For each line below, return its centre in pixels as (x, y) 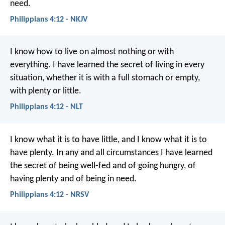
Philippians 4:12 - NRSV (49, 195)
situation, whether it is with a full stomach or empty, (105, 78)
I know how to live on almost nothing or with (92, 52)
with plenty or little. (46, 91)
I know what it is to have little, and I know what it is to (108, 140)
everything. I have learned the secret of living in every (107, 65)
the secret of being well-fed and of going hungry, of (103, 166)
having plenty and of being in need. (73, 179)
